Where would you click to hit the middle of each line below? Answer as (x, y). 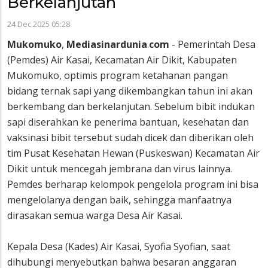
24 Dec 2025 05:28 (39, 24)
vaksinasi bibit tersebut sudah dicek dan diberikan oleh (130, 137)
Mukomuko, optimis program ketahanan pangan (118, 75)
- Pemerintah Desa (212, 44)
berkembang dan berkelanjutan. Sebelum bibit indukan (131, 106)
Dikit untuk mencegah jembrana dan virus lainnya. (120, 168)
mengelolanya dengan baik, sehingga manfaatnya (119, 200)
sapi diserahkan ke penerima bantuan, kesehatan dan (128, 122)
